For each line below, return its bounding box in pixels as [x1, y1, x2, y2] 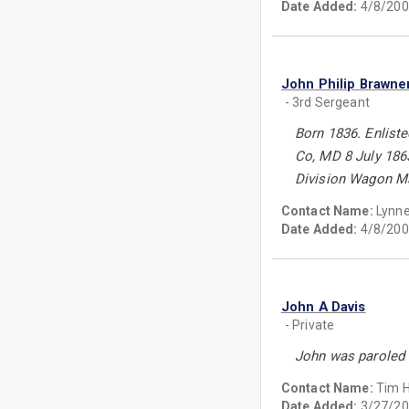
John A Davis [280, 299, 366, 315]
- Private [284, 318, 335, 332]
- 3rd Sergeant [284, 95, 370, 110]
